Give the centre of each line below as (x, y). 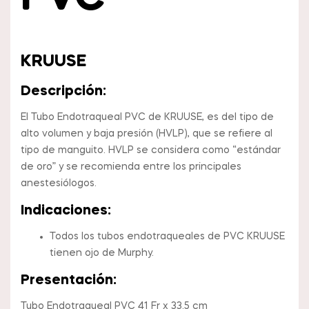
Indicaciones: (66, 211)
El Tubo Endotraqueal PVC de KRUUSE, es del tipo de (147, 118)
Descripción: (63, 92)
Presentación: (69, 280)
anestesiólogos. (59, 184)
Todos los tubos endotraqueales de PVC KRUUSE (167, 236)
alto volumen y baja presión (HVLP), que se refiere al (147, 134)
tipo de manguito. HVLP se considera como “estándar (151, 151)
